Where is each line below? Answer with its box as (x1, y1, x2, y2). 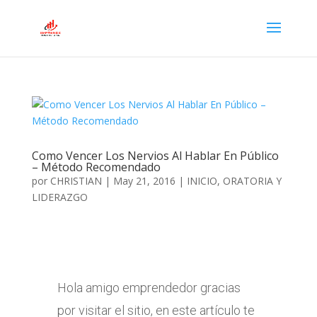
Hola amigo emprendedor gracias (57, 280, 241, 295)
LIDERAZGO (31, 190, 88, 204)
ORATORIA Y (222, 174, 282, 188)
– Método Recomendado (31, 159, 161, 175)
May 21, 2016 (113, 174, 175, 188)
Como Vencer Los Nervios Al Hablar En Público (31, 148, 279, 163)
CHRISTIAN (50, 174, 102, 188)
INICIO (186, 174, 217, 188)
